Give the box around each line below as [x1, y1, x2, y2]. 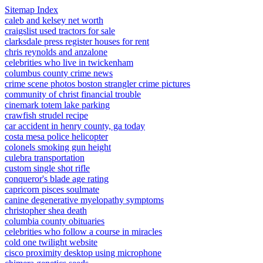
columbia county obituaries [5, 216, 104, 226]
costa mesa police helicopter [5, 131, 108, 141]
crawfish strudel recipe [5, 110, 88, 120]
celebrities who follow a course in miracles [5, 227, 162, 237]
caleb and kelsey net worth [5, 15, 103, 25]
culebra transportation [5, 153, 85, 163]
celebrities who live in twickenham [5, 58, 133, 68]
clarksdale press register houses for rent [5, 36, 149, 46]
